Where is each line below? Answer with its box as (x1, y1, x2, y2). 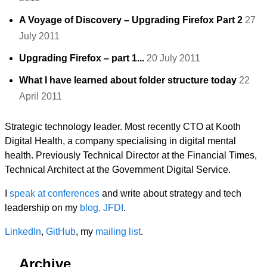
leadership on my (5, 203, 80, 213)
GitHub (46, 226, 76, 237)
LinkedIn (5, 226, 41, 237)
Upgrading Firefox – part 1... (19, 53, 144, 63)
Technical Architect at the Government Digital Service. (5, 164, 231, 175)
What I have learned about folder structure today (19, 75, 237, 85)
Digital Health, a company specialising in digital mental (5, 136, 236, 146)
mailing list (95, 226, 141, 237)
